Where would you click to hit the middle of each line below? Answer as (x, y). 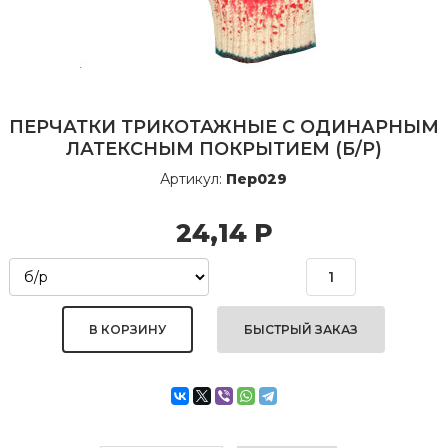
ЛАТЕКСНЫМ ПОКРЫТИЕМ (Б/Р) (223, 148)
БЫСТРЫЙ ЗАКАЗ (301, 329)
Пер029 (257, 178)
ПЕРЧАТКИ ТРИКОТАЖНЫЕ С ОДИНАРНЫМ (223, 126)
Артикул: (193, 178)
